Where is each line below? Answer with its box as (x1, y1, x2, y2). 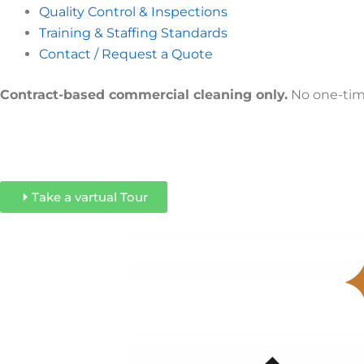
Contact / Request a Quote (39, 46, 213, 62)
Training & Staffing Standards (39, 25, 227, 41)
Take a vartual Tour (32, 189, 148, 205)
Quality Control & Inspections (39, 4, 227, 19)
